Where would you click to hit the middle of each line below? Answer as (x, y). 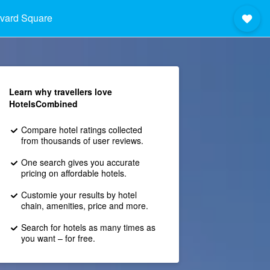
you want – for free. (58, 238)
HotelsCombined (43, 104)
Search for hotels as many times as (88, 227)
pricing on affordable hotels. (74, 173)
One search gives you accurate (80, 162)
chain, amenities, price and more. (84, 206)
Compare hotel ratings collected (81, 130)
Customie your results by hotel (79, 195)
